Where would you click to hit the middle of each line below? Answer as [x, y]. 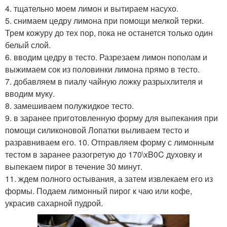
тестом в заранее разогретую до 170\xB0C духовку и [104, 154]
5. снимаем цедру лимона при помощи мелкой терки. [104, 20]
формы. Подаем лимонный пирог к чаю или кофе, [99, 191]
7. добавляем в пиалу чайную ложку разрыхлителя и [104, 81]
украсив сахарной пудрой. [54, 203]
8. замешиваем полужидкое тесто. [69, 105]
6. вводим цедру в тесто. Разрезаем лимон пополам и [106, 57]
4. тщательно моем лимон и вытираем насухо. [92, 8]
